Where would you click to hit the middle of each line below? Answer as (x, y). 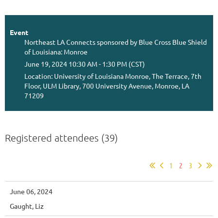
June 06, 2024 (31, 191)
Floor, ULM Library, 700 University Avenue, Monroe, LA (107, 85)
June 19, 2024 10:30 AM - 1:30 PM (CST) (85, 64)
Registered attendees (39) (61, 137)
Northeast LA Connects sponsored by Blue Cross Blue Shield (116, 42)
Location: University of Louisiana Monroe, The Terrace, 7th (113, 76)
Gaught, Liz (27, 206)
